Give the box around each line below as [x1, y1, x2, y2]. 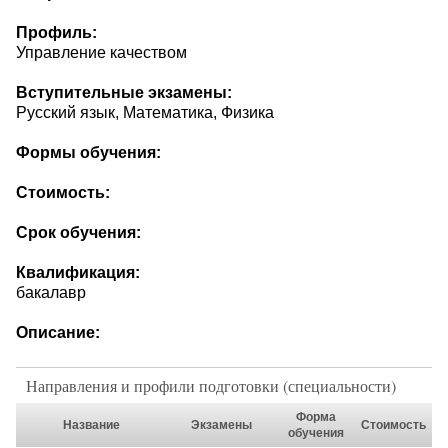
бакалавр [16, 284, 86, 302]
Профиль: [16, 24, 97, 42]
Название [63, 418, 120, 433]
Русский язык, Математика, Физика [16, 104, 274, 122]
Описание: [16, 324, 100, 342]
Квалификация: [16, 264, 140, 282]
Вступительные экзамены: [16, 84, 232, 102]
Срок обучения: [16, 224, 141, 242]
